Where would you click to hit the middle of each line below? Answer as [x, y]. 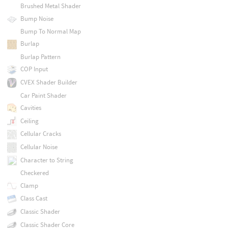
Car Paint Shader [43, 95]
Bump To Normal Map [50, 32]
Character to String [47, 160]
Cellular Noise [39, 147]
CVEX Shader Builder [49, 82]
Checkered [34, 173]
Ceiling [29, 121]
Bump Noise [37, 18]
